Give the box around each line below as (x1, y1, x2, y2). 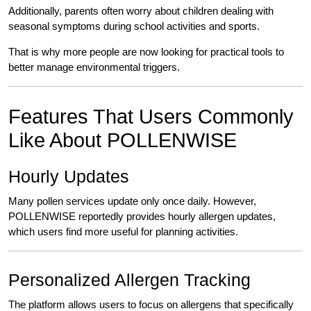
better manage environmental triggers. (8, 61, 180, 74)
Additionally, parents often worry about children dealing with (8, 5, 274, 17)
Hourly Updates (8, 167, 129, 187)
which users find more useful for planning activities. (8, 226, 238, 238)
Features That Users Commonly (8, 106, 294, 128)
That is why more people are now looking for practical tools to (8, 46, 284, 58)
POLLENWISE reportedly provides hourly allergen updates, (8, 210, 276, 223)
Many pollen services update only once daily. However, (8, 195, 256, 208)
